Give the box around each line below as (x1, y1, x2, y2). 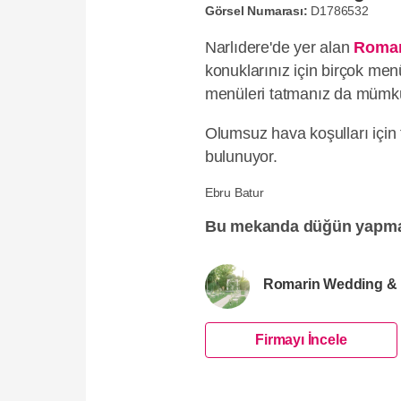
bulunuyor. (204, 147, 277, 166)
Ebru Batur (204, 185, 264, 200)
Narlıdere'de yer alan (204, 38, 354, 57)
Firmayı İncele (255, 332, 347, 348)
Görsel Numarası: (204, 3, 308, 18)
